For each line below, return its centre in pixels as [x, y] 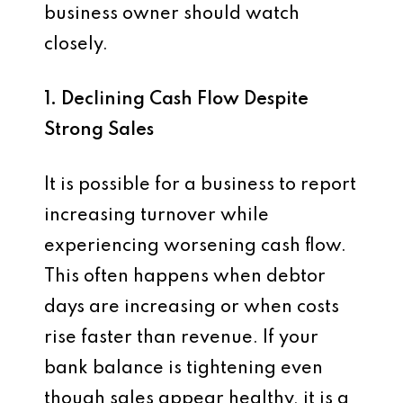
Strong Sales [99, 130]
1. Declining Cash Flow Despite [176, 100]
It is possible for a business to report [200, 185]
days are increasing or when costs [192, 308]
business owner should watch [172, 14]
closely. [76, 45]
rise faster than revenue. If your [181, 338]
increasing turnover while [157, 216]
